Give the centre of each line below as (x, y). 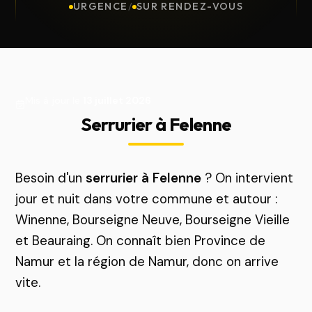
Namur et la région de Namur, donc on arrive (147, 262)
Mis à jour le (54, 100)
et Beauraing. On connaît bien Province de (141, 241)
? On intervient (248, 178)
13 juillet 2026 (117, 100)
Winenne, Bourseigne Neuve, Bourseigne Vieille (153, 220)
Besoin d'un (51, 178)
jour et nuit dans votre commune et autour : (147, 199)
